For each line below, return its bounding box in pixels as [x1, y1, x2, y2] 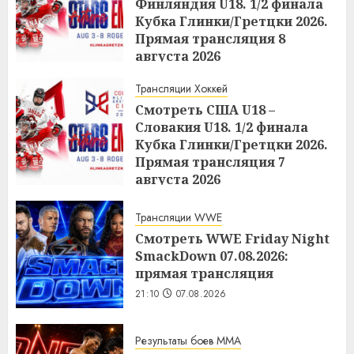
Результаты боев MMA [135, 333, 241, 349]
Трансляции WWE [135, 209, 222, 226]
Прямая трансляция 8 [135, 29, 285, 47]
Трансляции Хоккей [135, 80, 228, 96]
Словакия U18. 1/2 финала [135, 118, 308, 136]
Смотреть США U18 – [135, 100, 275, 119]
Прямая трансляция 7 [135, 153, 285, 171]
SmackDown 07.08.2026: [135, 247, 288, 265]
